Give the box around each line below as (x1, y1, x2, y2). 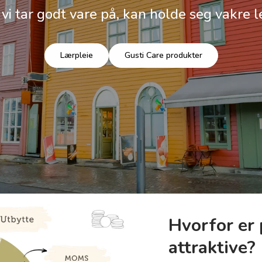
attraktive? (168, 235, 256, 260)
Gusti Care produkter (124, 50, 202, 61)
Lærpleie (60, 50, 93, 61)
